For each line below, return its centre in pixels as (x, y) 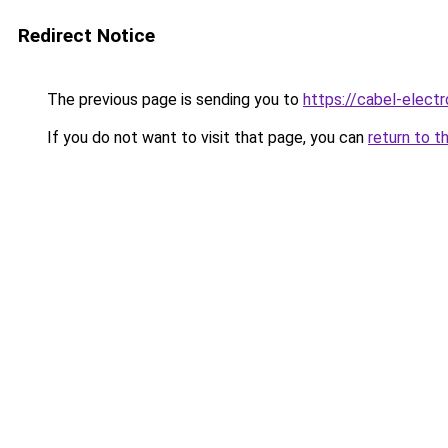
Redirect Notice (86, 35)
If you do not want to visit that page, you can (205, 137)
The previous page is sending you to (173, 99)
